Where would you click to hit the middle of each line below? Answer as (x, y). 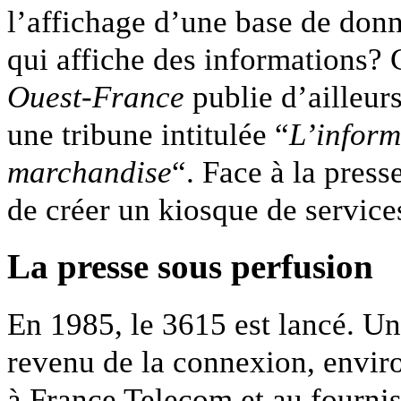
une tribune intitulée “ (148, 135)
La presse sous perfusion (190, 267)
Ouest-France (96, 97)
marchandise (90, 172)
